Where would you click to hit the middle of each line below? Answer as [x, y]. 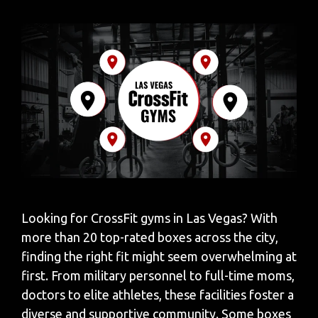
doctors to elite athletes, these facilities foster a [158, 295]
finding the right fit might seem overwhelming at [159, 257]
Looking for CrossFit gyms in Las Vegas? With [149, 218]
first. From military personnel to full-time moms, [158, 276]
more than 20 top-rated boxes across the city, [150, 237]
